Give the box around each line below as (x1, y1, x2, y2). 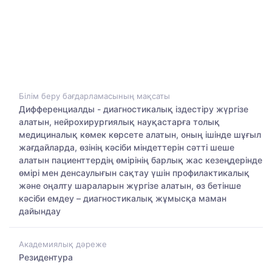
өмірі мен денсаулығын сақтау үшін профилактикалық (19, 168, 250, 178)
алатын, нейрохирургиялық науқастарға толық (19, 117, 220, 127)
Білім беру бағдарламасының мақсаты (19, 91, 170, 101)
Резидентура (19, 251, 73, 262)
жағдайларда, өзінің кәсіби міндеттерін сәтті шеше (19, 142, 234, 153)
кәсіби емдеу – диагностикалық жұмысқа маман (19, 193, 226, 204)
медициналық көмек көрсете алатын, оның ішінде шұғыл (19, 129, 261, 140)
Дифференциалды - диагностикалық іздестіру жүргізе (19, 104, 248, 115)
